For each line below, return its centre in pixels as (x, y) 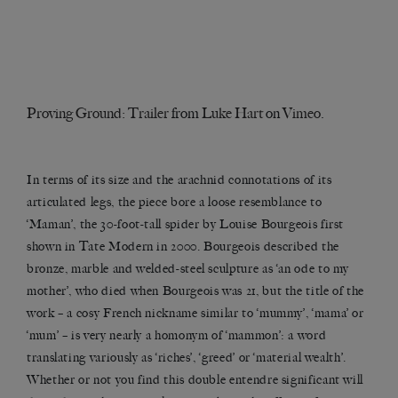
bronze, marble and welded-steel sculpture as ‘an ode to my (188, 269)
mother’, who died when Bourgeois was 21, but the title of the (196, 291)
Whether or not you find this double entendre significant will (195, 380)
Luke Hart (232, 114)
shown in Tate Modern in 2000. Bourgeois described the (183, 247)
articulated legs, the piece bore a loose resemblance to (175, 203)
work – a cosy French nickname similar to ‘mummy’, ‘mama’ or (195, 314)
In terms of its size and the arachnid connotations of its (179, 180)
